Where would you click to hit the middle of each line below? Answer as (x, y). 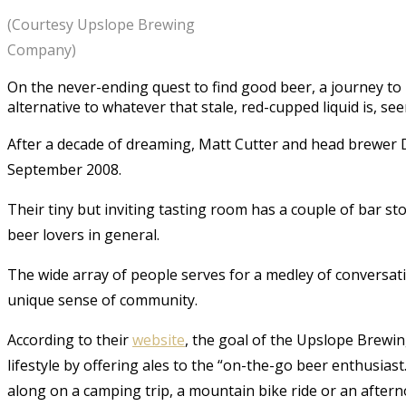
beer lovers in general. (83, 234)
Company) (42, 49)
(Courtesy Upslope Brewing (101, 24)
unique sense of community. (102, 300)
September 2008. (64, 169)
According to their (70, 339)
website (159, 339)
